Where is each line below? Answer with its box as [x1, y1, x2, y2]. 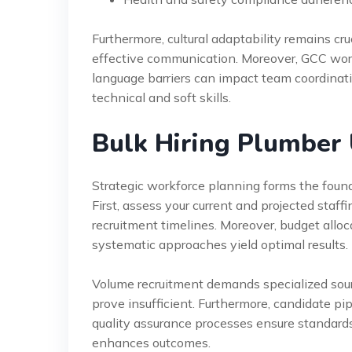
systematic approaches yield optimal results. [92, 236, 348, 252]
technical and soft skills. [92, 90, 231, 105]
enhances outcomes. [92, 335, 211, 350]
